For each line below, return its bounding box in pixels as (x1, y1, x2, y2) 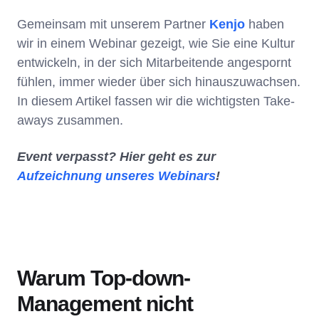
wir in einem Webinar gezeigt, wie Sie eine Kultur (17, 36, 295, 51)
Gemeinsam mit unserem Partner (17, 16, 209, 31)
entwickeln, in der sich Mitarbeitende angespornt (17, 55, 291, 70)
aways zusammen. (17, 113, 127, 127)
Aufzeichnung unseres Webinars (17, 168, 216, 183)
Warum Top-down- (17, 266, 190, 290)
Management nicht (17, 291, 193, 315)
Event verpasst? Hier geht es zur (17, 149, 216, 164)
